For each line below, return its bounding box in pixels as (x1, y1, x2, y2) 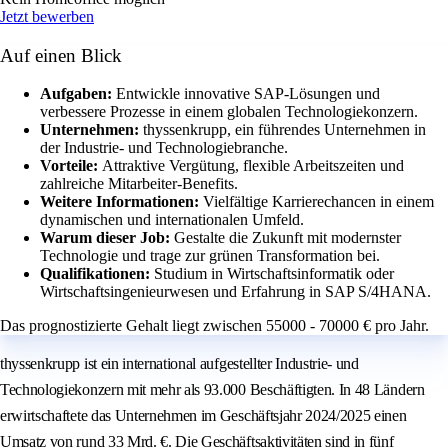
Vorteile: (40, 157, 102, 175)
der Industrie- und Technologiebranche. (40, 139, 288, 157)
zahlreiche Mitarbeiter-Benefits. (40, 175, 238, 193)
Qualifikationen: (40, 265, 154, 283)
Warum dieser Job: (40, 229, 174, 247)
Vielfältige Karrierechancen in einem (203, 193, 434, 211)
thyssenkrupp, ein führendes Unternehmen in (143, 121, 426, 139)
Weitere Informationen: (40, 193, 203, 211)
